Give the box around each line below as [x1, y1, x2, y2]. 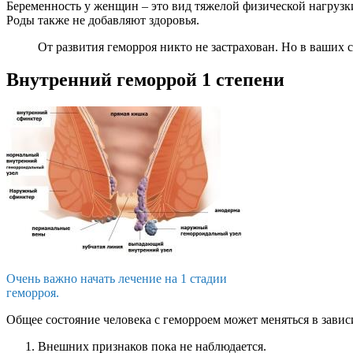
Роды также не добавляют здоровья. [6, 13, 199, 27]
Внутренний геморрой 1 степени [6, 69, 284, 91]
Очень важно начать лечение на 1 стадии [6, 272, 227, 286]
